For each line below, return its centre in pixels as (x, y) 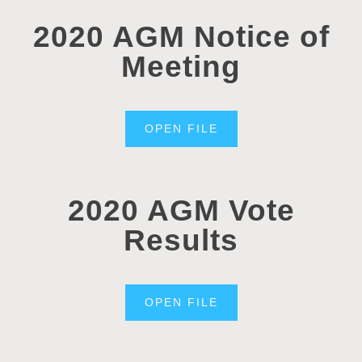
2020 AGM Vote (181, 210)
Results (181, 240)
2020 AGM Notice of (181, 36)
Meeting (181, 66)
